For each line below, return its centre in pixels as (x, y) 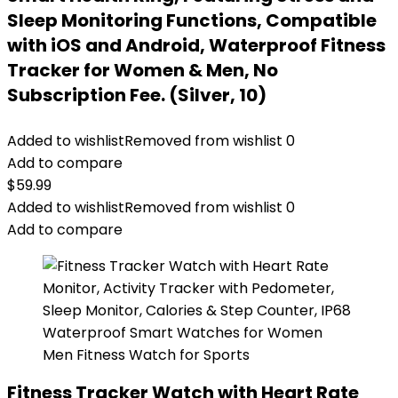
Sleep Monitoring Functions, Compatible (192, 20)
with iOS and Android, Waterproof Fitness (196, 45)
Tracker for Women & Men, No (143, 70)
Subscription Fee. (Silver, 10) (137, 95)
